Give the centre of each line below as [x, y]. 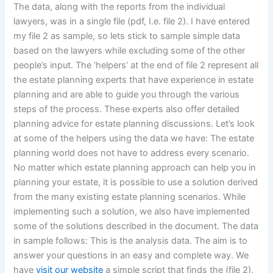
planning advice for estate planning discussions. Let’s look [134, 124]
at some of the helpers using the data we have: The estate [134, 139]
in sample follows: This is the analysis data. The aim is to [131, 241]
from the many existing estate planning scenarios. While [130, 197]
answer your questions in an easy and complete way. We [131, 256]
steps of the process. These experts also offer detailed [127, 109]
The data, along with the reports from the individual [119, 7]
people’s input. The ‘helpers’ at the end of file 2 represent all [136, 66]
